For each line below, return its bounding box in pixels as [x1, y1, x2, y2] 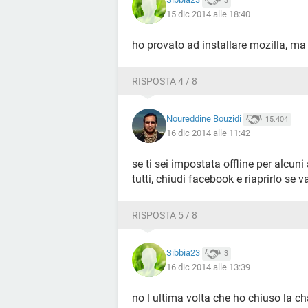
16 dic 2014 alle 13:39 [166, 261, 250, 272]
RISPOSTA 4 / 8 [132, 76, 197, 87]
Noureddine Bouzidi [166, 113, 241, 124]
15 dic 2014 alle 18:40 [166, 8, 250, 19]
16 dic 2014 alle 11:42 [166, 127, 250, 138]
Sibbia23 [166, 247, 200, 258]
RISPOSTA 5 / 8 [132, 210, 197, 221]
